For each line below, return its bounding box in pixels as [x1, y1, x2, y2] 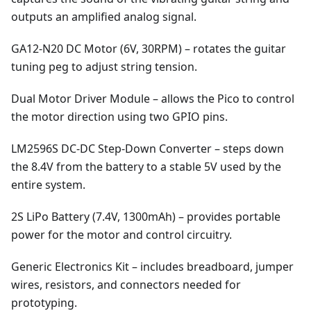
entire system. [11, 177, 85, 193]
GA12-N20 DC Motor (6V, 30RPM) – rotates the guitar [11, 41, 286, 57]
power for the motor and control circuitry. [11, 227, 232, 243]
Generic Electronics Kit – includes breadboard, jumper [11, 259, 294, 275]
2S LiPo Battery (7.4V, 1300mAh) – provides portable [11, 209, 280, 225]
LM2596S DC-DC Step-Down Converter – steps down [11, 141, 284, 157]
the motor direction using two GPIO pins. [11, 109, 228, 125]
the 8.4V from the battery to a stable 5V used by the [11, 159, 281, 175]
